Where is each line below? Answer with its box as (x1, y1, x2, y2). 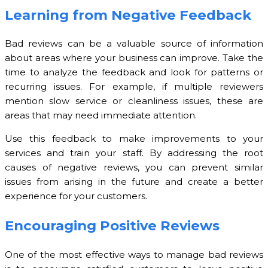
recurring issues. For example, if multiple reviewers (5, 81, 263, 93)
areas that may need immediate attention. (5, 109, 197, 121)
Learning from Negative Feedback (5, 6, 251, 23)
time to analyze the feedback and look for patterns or (5, 66, 263, 78)
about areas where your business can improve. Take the (5, 52, 263, 64)
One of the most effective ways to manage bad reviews (5, 248, 263, 260)
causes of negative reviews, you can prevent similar (5, 162, 263, 173)
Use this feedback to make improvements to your (5, 133, 263, 145)
